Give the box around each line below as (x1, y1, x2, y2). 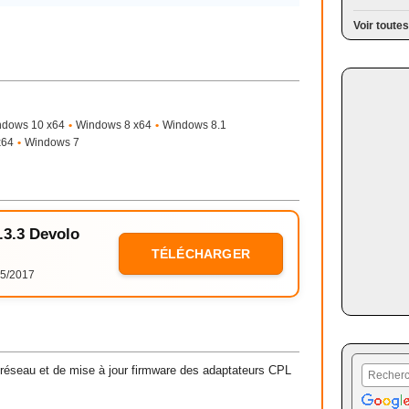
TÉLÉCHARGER (151, 246, 251, 261)
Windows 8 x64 (76, 119, 152, 131)
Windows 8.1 (163, 119, 226, 131)
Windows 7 (25, 136, 79, 149)
